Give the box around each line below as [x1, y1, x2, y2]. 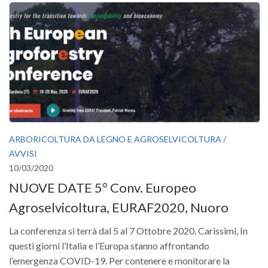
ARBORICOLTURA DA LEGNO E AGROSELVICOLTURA [9, 133, 221, 144]
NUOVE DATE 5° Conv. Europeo [9, 179, 196, 196]
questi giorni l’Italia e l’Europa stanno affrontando [9, 240, 209, 252]
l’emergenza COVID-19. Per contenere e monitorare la [9, 255, 230, 267]
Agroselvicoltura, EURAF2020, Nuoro [9, 199, 229, 216]
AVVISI [9, 148, 37, 159]
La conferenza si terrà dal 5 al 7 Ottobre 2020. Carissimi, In [9, 225, 248, 237]
